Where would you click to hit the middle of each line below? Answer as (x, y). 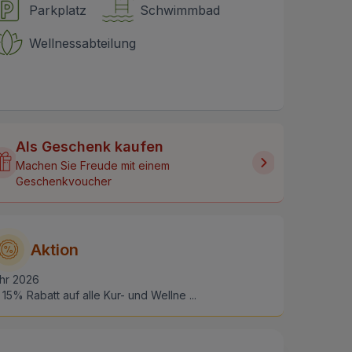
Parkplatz (58, 10)
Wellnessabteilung (82, 43)
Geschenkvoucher (64, 181)
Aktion (55, 249)
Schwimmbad (180, 10)
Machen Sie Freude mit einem (93, 165)
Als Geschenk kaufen (90, 146)
